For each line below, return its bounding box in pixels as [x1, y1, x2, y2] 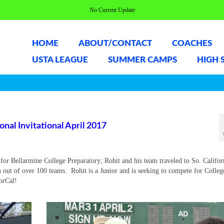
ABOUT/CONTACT [78, 39, 152, 47]
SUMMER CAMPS [107, 55, 177, 64]
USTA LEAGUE [31, 55, 88, 64]
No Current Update [89, 6, 135, 13]
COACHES [171, 39, 212, 47]
